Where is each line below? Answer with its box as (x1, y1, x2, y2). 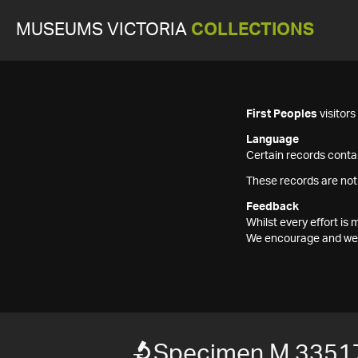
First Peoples (246, 109, 317, 120)
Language (246, 134, 299, 145)
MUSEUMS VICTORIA (16, 22, 191, 38)
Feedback (246, 201, 299, 213)
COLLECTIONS (191, 22, 314, 38)
